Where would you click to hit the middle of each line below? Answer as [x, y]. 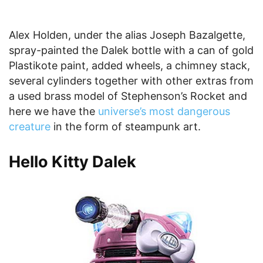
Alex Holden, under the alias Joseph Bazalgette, [127, 35]
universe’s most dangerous [164, 112]
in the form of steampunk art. [126, 127]
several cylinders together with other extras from [131, 81]
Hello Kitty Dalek [73, 162]
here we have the [53, 112]
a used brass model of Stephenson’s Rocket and [128, 96]
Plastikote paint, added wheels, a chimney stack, [129, 66]
